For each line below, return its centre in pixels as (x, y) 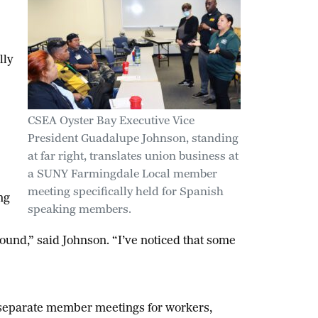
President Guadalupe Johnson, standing (133, 139)
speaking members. (79, 210)
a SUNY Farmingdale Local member (122, 175)
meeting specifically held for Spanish (125, 193)
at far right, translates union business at (133, 157)
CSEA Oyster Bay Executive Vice (111, 122)
